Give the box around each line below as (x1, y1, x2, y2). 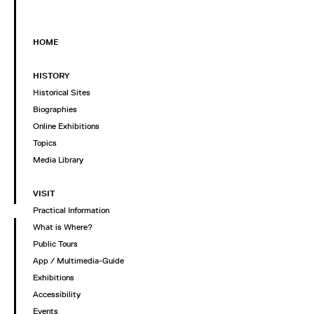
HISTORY (33, 71, 69, 81)
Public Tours (33, 239, 78, 250)
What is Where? (33, 222, 93, 233)
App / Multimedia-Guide (33, 256, 124, 266)
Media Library (33, 155, 83, 165)
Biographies (33, 104, 77, 115)
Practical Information (33, 205, 109, 216)
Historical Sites (33, 88, 90, 98)
